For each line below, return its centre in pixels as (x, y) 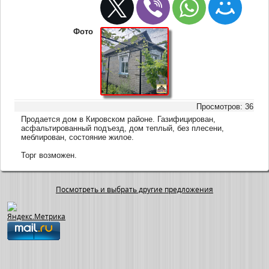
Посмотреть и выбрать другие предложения (134, 190)
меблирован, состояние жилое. (78, 137)
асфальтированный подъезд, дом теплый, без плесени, (123, 128)
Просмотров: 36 (225, 106)
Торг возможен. (49, 155)
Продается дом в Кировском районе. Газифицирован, (119, 119)
